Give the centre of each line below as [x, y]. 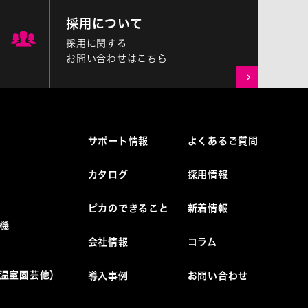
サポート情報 [118, 141]
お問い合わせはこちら [117, 59]
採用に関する [97, 44]
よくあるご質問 [223, 141]
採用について [104, 24]
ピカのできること [128, 209]
